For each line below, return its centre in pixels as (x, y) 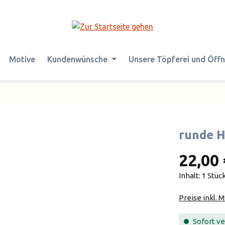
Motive (22, 59)
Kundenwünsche (78, 59)
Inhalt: (190, 175)
